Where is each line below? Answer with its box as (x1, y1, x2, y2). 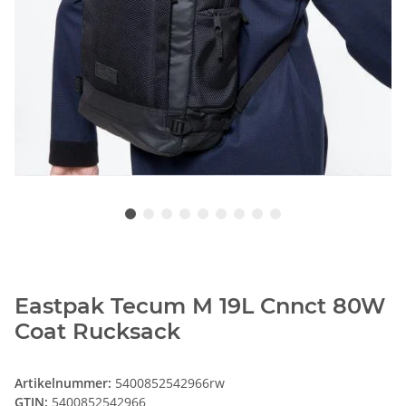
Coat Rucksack (14, 318, 180, 345)
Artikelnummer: (14, 374, 115, 392)
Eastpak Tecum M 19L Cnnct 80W (14, 293, 385, 320)
